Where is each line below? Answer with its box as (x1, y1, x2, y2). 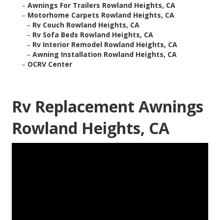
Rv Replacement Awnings (12, 96, 203, 117)
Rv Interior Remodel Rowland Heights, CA (32, 40, 177, 50)
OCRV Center (27, 59, 72, 69)
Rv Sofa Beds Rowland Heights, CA (32, 30, 153, 40)
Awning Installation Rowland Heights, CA (32, 50, 177, 59)
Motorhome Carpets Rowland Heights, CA (27, 10, 174, 20)
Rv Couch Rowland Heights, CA (32, 20, 139, 30)
